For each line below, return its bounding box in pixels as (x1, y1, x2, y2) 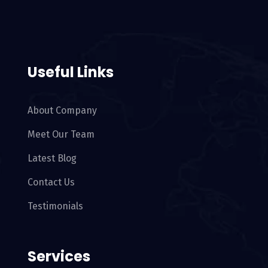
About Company (28, 105, 97, 117)
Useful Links (28, 62, 114, 83)
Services (28, 246, 90, 267)
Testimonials (28, 200, 83, 212)
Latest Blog (28, 153, 77, 165)
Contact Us (28, 176, 75, 188)
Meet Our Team (28, 129, 95, 141)
